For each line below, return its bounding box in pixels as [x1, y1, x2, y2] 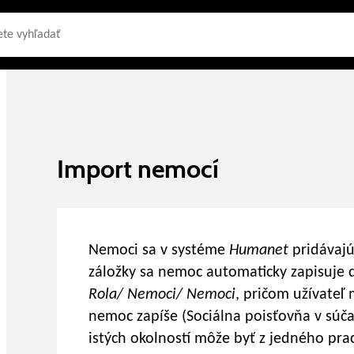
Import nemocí [57, 153, 219, 184]
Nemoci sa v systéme [88, 243, 229, 258]
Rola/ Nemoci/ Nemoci [88, 287, 235, 303]
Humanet [229, 243, 292, 258]
